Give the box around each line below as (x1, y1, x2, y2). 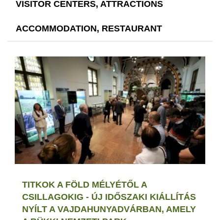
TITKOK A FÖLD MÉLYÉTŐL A (22, 179, 147, 190)
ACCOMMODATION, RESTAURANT (16, 24, 162, 34)
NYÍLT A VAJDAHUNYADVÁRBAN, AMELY (22, 204, 196, 214)
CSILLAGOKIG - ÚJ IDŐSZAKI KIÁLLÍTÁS (22, 192, 196, 202)
